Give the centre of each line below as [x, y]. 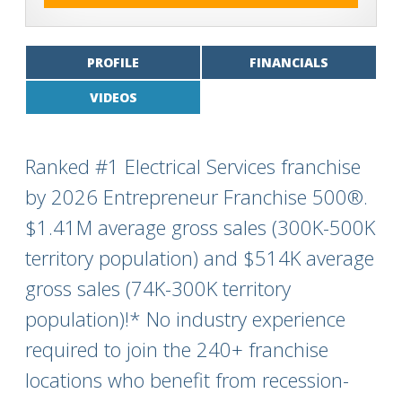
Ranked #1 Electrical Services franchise [193, 166]
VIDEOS [113, 97]
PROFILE [113, 62]
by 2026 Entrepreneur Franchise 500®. [197, 197]
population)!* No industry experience [185, 319]
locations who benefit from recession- [187, 380]
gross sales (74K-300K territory [158, 288]
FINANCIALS [289, 62]
